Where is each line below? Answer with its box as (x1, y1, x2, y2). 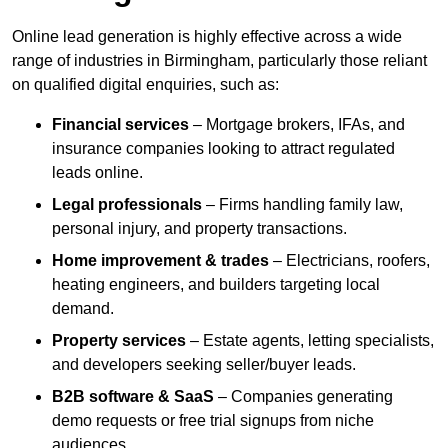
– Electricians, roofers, (269, 252, 430, 270)
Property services (52, 332, 186, 350)
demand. (52, 300, 114, 318)
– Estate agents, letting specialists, (186, 332, 434, 350)
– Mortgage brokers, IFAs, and (189, 116, 405, 134)
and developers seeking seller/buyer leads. (52, 356, 356, 374)
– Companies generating (214, 388, 393, 406)
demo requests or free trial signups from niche (52, 412, 374, 430)
